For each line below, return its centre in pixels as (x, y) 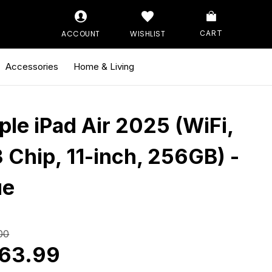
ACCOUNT (81, 33)
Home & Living (104, 66)
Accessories (32, 66)
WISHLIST (148, 33)
